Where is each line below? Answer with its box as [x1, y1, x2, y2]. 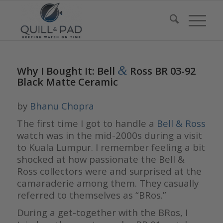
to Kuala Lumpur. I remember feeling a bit [16, 140, 205, 153]
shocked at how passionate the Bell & [16, 152, 185, 165]
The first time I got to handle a [16, 116, 157, 129]
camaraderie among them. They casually [16, 176, 199, 189]
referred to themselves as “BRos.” [16, 188, 166, 201]
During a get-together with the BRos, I [16, 206, 188, 219]
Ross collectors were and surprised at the [16, 164, 202, 177]
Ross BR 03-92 [127, 64, 196, 78]
